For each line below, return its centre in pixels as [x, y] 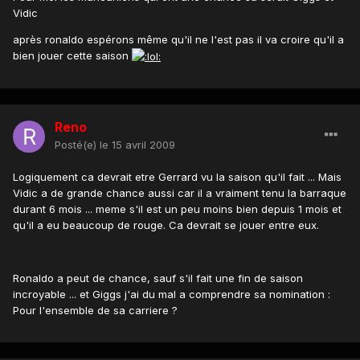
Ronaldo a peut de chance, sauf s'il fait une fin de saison [158, 278]
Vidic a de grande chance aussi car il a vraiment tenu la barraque [180, 193]
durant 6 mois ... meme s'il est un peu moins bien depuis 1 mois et [177, 209]
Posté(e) [77, 145]
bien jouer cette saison [72, 56]
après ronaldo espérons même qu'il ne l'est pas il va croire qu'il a [178, 40]
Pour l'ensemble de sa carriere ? [95, 311]
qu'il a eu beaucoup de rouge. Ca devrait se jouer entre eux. [166, 225]
